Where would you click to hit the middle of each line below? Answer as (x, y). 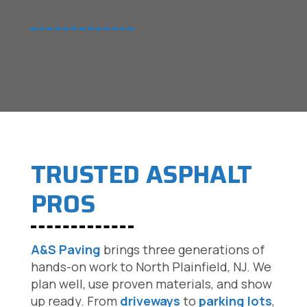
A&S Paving (65, 249)
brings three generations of (182, 249)
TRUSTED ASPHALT (141, 174)
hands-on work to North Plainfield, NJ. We (151, 267)
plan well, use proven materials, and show (151, 284)
